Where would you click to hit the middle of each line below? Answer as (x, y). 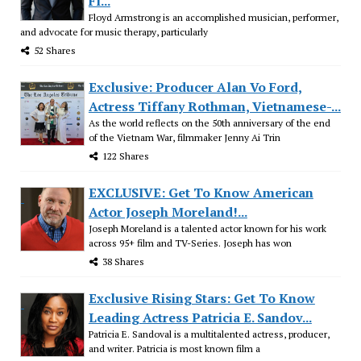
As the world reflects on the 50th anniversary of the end (209, 122)
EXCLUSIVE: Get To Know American (201, 192)
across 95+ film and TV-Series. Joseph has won (190, 243)
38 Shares (123, 261)
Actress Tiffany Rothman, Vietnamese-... (214, 106)
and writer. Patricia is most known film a (174, 348)
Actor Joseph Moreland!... (168, 212)
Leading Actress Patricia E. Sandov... (200, 317)
